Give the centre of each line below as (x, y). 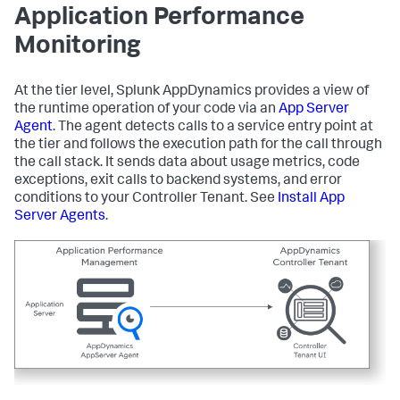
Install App (311, 199)
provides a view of (310, 92)
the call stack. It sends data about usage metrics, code (187, 163)
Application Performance (159, 19)
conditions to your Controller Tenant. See (146, 199)
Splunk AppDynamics (184, 92)
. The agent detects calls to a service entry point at (213, 128)
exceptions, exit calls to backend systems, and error (178, 181)
